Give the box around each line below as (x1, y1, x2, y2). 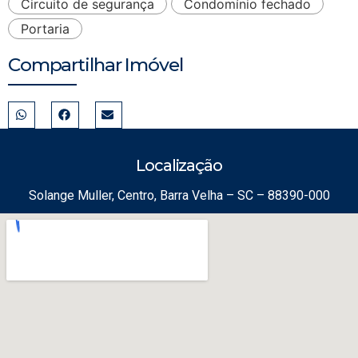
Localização (136, 155, 222, 175)
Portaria (21, 21, 70, 38)
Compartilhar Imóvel (8, 54, 183, 77)
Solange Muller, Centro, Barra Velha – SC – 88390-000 (28, 187, 330, 203)
